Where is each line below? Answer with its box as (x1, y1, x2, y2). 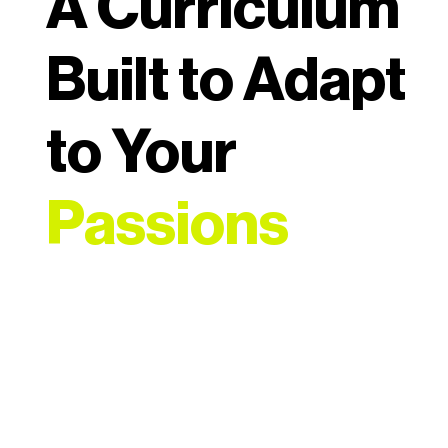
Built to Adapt (45, 51, 406, 111)
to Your (45, 123, 237, 183)
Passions (45, 195, 289, 255)
